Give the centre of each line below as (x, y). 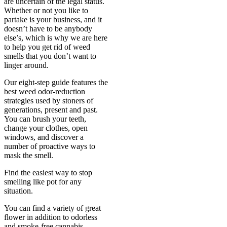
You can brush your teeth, (45, 119)
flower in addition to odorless (51, 217)
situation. (18, 191)
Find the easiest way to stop (48, 173)
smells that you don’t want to (50, 56)
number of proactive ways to (50, 146)
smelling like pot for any (43, 182)
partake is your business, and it (53, 20)
